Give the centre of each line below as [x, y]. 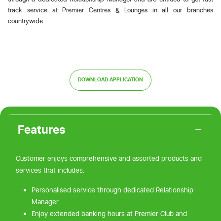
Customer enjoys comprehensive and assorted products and [109, 159]
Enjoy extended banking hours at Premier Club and [109, 214]
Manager [45, 202]
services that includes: [50, 170]
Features [42, 130]
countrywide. [26, 20]
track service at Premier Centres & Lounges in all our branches [110, 10]
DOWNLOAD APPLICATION [110, 80]
